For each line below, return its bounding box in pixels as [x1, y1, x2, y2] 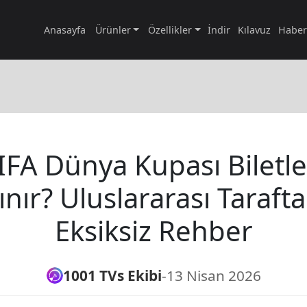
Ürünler [95, 23, 131, 36]
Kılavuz [238, 23, 271, 36]
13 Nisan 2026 [166, 265, 261, 285]
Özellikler [148, 23, 193, 36]
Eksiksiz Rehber [54, 211, 253, 249]
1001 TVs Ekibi [62, 265, 162, 285]
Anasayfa [43, 23, 86, 36]
